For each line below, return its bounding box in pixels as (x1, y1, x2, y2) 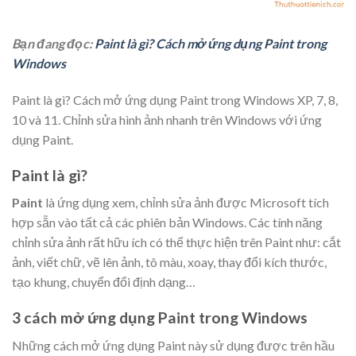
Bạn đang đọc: (12, 35, 95, 51)
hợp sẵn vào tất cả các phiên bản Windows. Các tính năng (12, 215, 323, 230)
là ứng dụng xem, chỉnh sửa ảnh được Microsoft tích (43, 195, 329, 211)
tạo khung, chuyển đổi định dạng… (12, 274, 195, 290)
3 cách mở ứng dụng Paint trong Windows (12, 308, 308, 327)
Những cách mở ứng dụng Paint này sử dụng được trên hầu (12, 337, 335, 353)
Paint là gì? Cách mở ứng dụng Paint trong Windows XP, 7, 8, (12, 91, 338, 107)
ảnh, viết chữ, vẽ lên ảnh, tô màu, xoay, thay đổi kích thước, (12, 254, 327, 270)
